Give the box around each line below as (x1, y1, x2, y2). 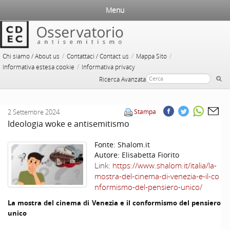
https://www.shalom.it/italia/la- (112, 160, 217, 171)
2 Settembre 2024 (8, 107, 60, 117)
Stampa (134, 107, 156, 117)
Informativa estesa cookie (3, 63, 74, 71)
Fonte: (94, 140, 118, 150)
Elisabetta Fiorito (122, 150, 179, 160)
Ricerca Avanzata (99, 75, 146, 84)
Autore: (94, 150, 122, 160)
